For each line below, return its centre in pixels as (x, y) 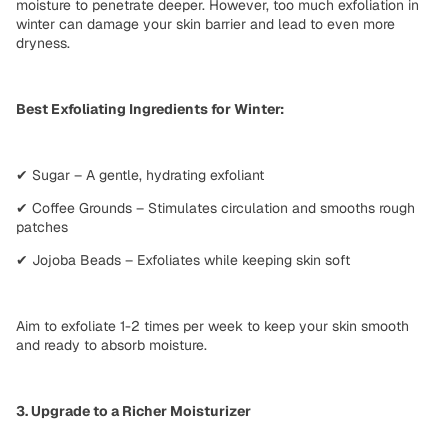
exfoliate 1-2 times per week (152, 325)
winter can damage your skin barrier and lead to (171, 23)
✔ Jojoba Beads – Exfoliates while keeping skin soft (183, 259)
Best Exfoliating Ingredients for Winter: (150, 108)
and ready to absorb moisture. (111, 344)
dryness (41, 42)
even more (361, 23)
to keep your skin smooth (326, 325)
